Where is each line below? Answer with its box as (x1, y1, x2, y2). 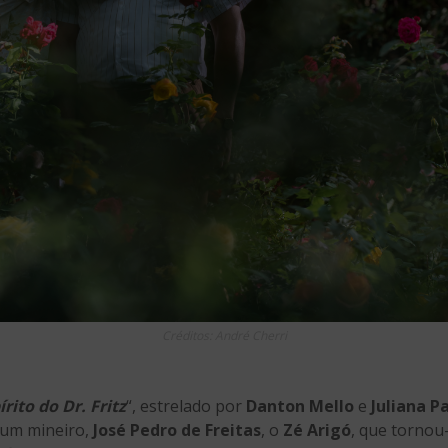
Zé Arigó (283, 419, 351, 442)
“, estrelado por (126, 395, 246, 418)
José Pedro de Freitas (93, 419, 261, 442)
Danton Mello (246, 395, 354, 418)
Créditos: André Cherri (161, 327, 287, 345)
